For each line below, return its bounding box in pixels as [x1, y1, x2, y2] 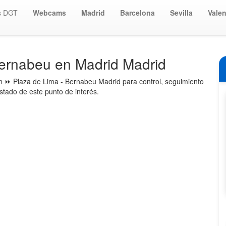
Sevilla [170, 8, 193, 18]
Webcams [33, 8, 66, 18]
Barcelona [120, 8, 155, 18]
